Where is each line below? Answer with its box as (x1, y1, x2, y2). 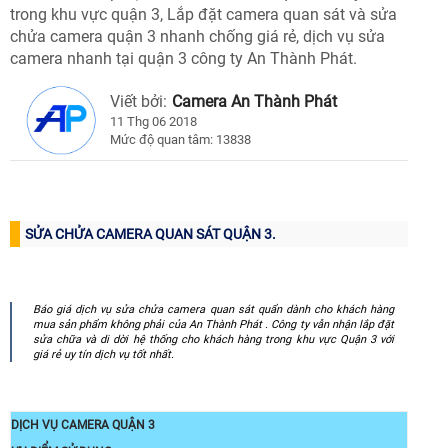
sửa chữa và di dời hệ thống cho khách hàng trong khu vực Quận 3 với (32, 333, 395, 347)
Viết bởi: (110, 92, 167, 112)
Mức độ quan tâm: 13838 (110, 132, 251, 148)
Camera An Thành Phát (172, 92, 337, 112)
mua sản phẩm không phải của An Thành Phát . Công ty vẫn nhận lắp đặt (32, 318, 395, 332)
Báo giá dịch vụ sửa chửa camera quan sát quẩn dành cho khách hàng (32, 303, 395, 317)
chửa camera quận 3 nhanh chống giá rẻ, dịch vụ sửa (10, 27, 385, 47)
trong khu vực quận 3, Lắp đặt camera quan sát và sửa (10, 5, 397, 25)
